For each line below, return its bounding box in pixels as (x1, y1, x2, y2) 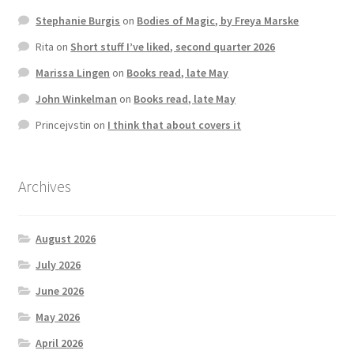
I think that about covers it (107, 118, 242, 133)
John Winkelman (36, 92, 118, 107)
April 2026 (36, 335, 84, 350)
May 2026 (36, 309, 81, 324)
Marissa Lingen (36, 66, 111, 81)
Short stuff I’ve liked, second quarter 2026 (70, 40, 276, 55)
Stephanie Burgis (36, 13, 121, 28)
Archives (17, 176, 71, 197)
